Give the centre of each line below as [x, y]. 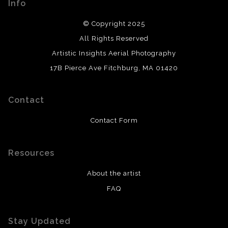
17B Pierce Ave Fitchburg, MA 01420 [114, 68]
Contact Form [114, 121]
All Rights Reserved [114, 39]
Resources [31, 153]
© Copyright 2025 [114, 24]
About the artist [114, 174]
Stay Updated [39, 221]
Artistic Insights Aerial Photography [114, 53]
